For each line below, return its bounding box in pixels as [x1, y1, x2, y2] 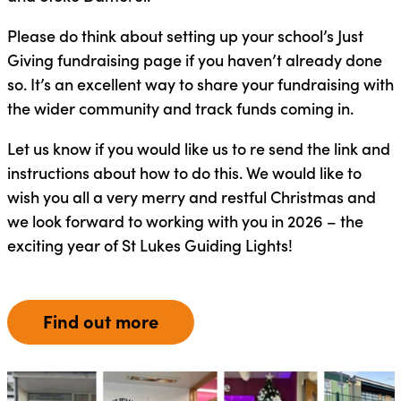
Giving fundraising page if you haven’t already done [6, 47, 382, 71]
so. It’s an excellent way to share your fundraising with [6, 72, 394, 95]
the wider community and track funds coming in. [6, 96, 354, 119]
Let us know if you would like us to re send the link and [6, 136, 390, 159]
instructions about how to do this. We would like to [6, 160, 362, 183]
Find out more [42, 308, 158, 333]
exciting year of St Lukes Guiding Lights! [6, 233, 293, 256]
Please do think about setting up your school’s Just [6, 23, 363, 47]
